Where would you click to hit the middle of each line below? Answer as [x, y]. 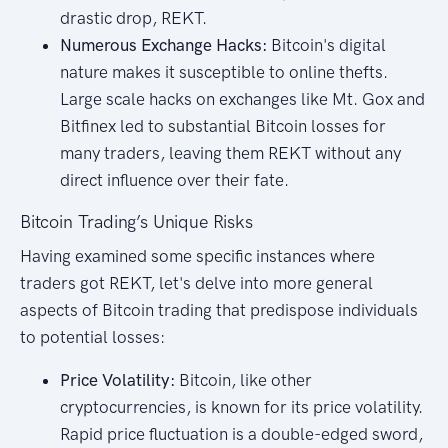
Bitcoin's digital [326, 44]
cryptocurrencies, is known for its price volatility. [241, 406]
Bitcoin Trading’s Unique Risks [136, 221]
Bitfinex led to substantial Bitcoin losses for [223, 125]
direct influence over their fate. [174, 179]
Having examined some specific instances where [197, 255]
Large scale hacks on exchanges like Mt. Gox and [242, 98]
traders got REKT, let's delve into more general [196, 282]
